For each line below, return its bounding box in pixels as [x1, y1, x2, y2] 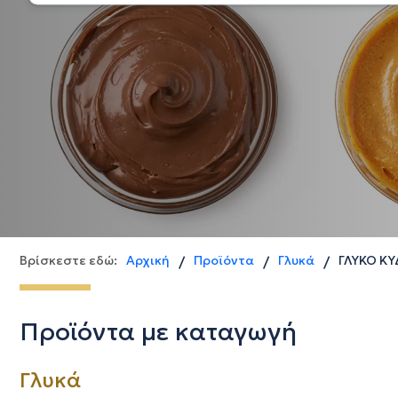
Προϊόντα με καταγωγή [20, 316, 297, 347]
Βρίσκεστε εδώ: [20, 252, 117, 268]
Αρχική [126, 252, 170, 268]
